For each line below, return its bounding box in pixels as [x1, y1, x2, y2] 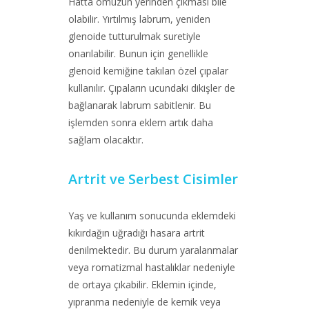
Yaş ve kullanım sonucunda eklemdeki [68, 209, 236, 222]
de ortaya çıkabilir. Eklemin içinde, [68, 278, 217, 291]
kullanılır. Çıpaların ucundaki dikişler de [68, 81, 235, 94]
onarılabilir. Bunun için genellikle [68, 47, 208, 60]
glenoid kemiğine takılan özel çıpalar [68, 64, 228, 77]
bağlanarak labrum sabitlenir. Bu [68, 99, 211, 112]
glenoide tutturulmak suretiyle [68, 30, 201, 43]
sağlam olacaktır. [68, 133, 143, 146]
